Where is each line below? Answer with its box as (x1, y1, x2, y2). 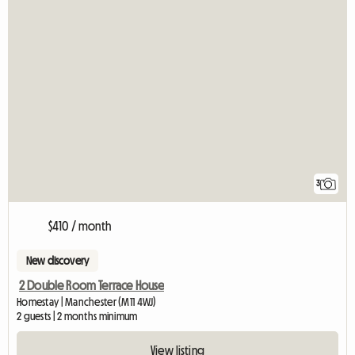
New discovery (26, 254, 90, 266)
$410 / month (48, 219, 111, 232)
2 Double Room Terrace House (19, 278, 165, 292)
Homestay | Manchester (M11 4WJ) (17, 296, 157, 307)
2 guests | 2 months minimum (17, 310, 138, 322)
